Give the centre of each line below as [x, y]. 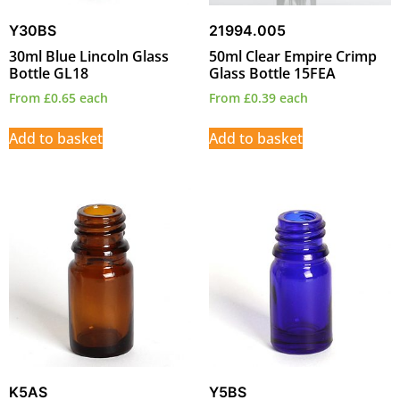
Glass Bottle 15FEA [272, 74]
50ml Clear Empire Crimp [293, 57]
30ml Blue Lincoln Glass [89, 57]
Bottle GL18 [49, 74]
